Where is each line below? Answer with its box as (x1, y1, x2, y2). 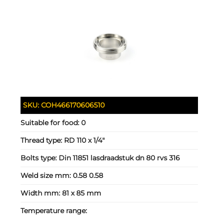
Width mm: (21, 188, 63, 197)
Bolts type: (21, 153, 59, 162)
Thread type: (21, 135, 65, 145)
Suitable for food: (21, 118, 82, 127)
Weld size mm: (21, 171, 73, 180)
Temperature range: (21, 206, 88, 215)
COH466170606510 (41, 100, 105, 109)
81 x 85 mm (62, 188, 102, 197)
